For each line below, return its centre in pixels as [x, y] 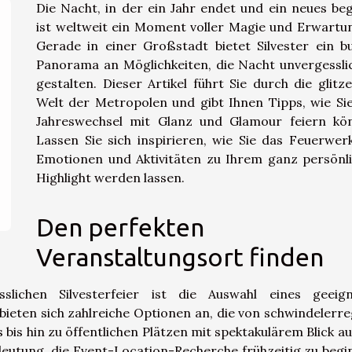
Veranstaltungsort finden [180, 257]
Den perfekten [120, 227]
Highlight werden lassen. [110, 178]
